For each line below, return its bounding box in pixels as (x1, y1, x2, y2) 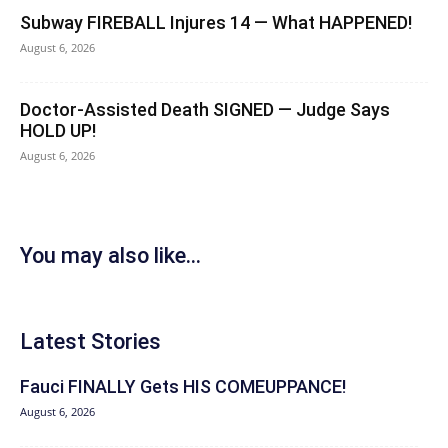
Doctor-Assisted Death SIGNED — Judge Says (20, 98, 390, 120)
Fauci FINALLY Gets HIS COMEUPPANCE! (20, 375, 346, 397)
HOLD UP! (20, 119, 96, 141)
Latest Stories (20, 328, 161, 354)
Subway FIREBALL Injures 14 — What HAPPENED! (20, 11, 412, 33)
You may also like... (20, 242, 201, 268)
